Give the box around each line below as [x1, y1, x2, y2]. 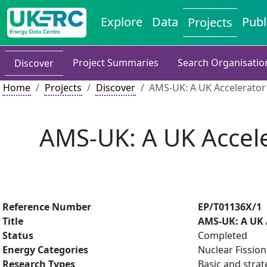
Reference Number [2, 200, 91, 213]
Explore [101, 14, 143, 30]
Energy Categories [2, 243, 88, 256]
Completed [198, 229, 247, 242]
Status [2, 229, 33, 242]
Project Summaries [73, 56, 159, 69]
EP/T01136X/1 [198, 200, 262, 213]
